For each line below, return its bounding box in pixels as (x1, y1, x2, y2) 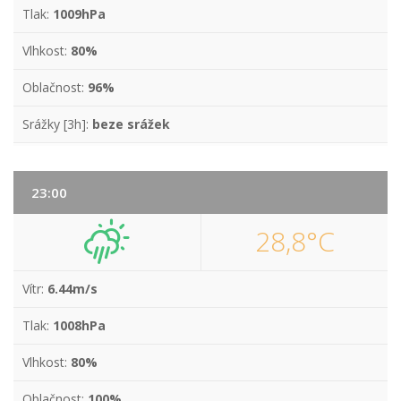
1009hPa (53, 5, 106, 22)
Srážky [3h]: (22, 115, 92, 132)
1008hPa (53, 317, 106, 334)
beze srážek (92, 115, 170, 132)
